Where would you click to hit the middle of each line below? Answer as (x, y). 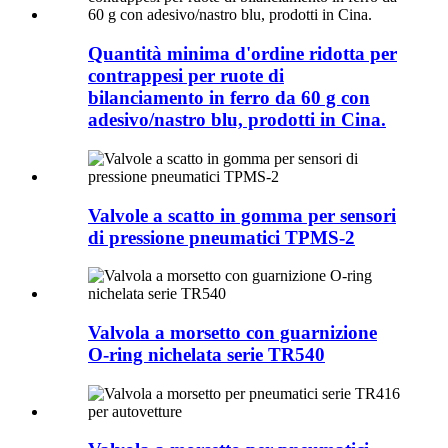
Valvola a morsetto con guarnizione (232, 332)
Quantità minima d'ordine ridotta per (242, 54)
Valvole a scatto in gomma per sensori (242, 215)
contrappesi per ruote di (186, 76)
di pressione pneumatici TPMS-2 (221, 237)
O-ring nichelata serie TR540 (206, 354)
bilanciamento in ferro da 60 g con (229, 98)
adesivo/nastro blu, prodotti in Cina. (237, 120)
